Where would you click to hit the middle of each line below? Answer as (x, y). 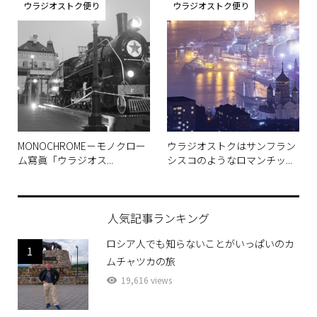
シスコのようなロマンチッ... (230, 160)
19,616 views (146, 279)
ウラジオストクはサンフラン (232, 145)
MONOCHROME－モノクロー (81, 145)
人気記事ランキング (158, 218)
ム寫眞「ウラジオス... (65, 160)
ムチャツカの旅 (140, 261)
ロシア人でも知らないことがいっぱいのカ (200, 243)
